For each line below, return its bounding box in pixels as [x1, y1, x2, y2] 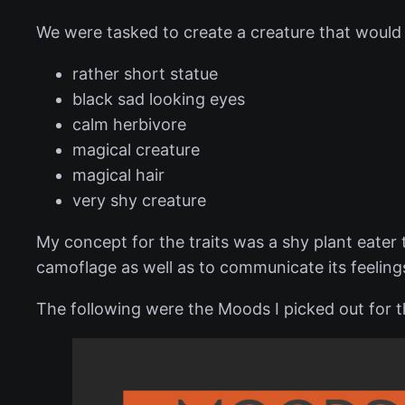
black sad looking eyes [72, 89, 245, 108]
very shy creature [72, 190, 206, 210]
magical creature [72, 139, 200, 159]
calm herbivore [72, 114, 186, 134]
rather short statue [72, 63, 218, 83]
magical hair [72, 165, 165, 184]
